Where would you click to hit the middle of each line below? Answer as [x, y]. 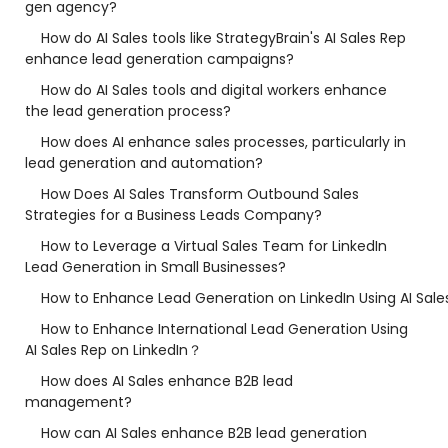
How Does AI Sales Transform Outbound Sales [200, 194]
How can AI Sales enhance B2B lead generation [204, 433]
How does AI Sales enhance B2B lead [167, 381]
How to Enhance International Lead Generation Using [224, 329]
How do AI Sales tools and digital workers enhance [214, 90]
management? [78, 402]
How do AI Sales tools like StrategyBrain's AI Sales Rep [223, 38]
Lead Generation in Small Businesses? [155, 267]
